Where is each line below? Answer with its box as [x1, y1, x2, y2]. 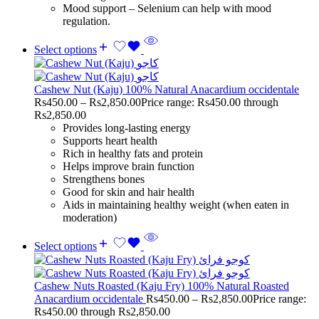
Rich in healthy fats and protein [63, 147, 203, 159]
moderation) [63, 211, 117, 224]
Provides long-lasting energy [63, 121, 191, 134]
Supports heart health [63, 134, 157, 147]
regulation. [63, 14, 110, 27]
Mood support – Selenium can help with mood [63, 1, 271, 14]
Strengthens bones [63, 172, 145, 185]
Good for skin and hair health [63, 185, 194, 198]
